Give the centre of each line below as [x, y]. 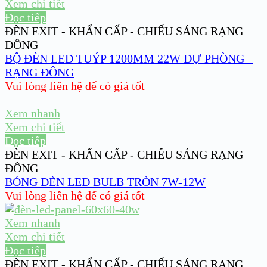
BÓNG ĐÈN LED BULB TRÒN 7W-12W [105, 182]
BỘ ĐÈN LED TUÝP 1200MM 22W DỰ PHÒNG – [129, 59]
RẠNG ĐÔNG [39, 72]
